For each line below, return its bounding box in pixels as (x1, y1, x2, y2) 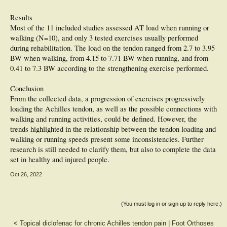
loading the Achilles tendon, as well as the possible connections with (10, 103, 217, 113)
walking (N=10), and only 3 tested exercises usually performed (10, 32, 198, 43)
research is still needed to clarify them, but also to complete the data (10, 144, 216, 154)
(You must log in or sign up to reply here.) (121, 200, 222, 207)
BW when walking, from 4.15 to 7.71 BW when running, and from (10, 53, 208, 63)
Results (10, 12, 32, 22)
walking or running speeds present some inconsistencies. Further (10, 134, 204, 144)
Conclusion (10, 83, 44, 93)
